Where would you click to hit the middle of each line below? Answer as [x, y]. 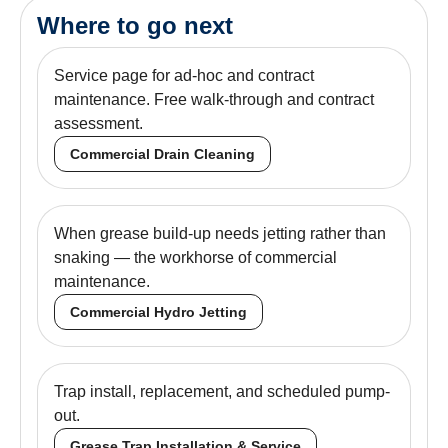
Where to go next [135, 25]
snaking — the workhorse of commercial [195, 257]
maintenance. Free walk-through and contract [214, 99]
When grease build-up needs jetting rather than [220, 233]
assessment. [98, 123]
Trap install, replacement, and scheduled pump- [222, 391]
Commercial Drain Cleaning [162, 153]
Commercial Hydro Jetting [158, 311]
